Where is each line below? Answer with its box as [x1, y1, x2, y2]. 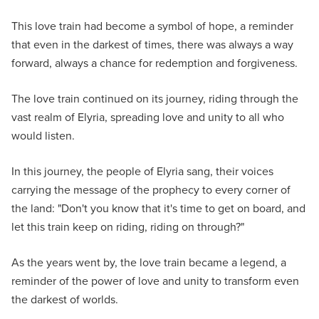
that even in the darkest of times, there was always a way [11, 36, 293, 53]
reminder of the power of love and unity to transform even [11, 273, 299, 289]
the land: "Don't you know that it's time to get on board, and [11, 200, 305, 216]
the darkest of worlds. [11, 291, 118, 308]
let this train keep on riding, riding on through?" [11, 219, 244, 235]
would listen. [11, 127, 75, 144]
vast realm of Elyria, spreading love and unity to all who [11, 109, 284, 125]
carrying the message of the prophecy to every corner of [11, 182, 291, 198]
